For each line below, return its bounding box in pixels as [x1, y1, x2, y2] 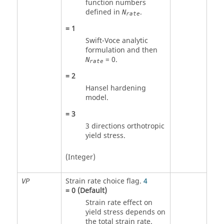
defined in [85, 6, 122, 17]
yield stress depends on [85, 206, 165, 217]
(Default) [75, 185, 107, 196]
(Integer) [65, 151, 95, 162]
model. [85, 92, 108, 103]
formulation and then [85, 44, 157, 55]
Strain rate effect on [85, 197, 152, 208]
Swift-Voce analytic [85, 35, 148, 46]
